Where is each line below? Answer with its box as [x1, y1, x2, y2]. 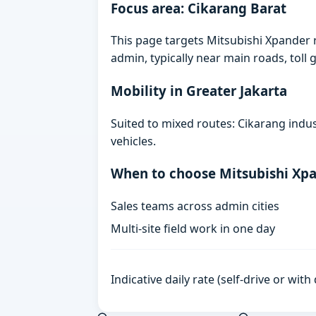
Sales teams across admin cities [111, 198, 280, 214]
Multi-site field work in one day [111, 221, 276, 237]
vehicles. [111, 133, 157, 149]
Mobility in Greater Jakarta [111, 81, 288, 99]
